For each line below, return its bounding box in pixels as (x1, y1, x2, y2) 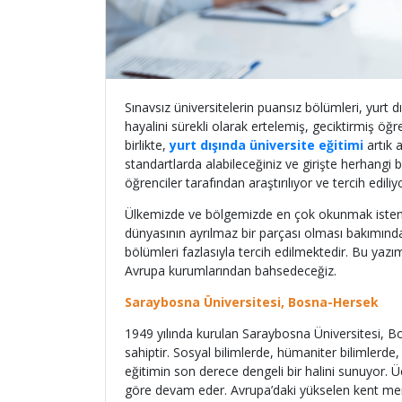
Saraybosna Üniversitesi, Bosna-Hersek (125, 293, 379, 310)
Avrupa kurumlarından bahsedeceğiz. (125, 262, 340, 279)
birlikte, (125, 136, 170, 153)
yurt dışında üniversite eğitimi (170, 136, 363, 153)
